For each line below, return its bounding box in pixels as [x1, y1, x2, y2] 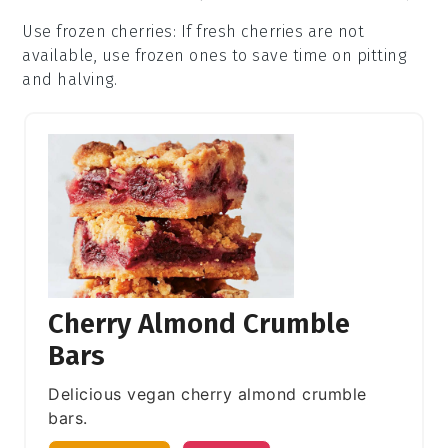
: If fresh [172, 21, 242, 41]
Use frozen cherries [22, 21, 173, 41]
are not [303, 21, 365, 41]
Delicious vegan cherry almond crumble [48, 383, 367, 404]
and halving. [22, 69, 118, 89]
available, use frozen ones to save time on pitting [22, 45, 407, 65]
